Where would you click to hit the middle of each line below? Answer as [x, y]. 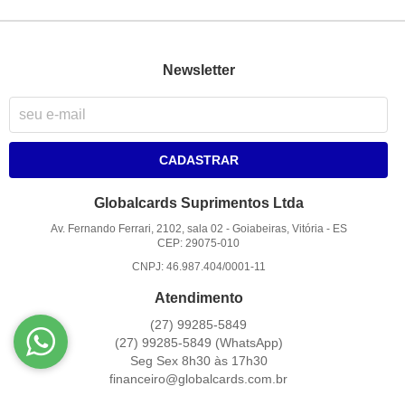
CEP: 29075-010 [199, 243]
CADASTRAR [198, 160]
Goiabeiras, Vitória [278, 228]
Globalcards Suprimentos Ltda [198, 202]
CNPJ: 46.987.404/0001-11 [198, 266]
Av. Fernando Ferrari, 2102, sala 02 [137, 228]
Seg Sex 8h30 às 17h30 [198, 360]
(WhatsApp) [249, 342]
